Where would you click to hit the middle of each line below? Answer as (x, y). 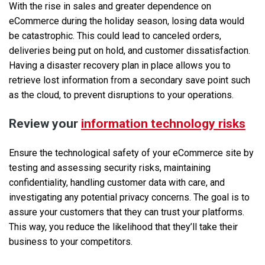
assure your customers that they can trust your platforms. (127, 212)
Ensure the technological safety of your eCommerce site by (131, 153)
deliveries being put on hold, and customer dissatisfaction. (130, 51)
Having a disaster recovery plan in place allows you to (120, 66)
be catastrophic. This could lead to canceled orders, (115, 36)
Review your (45, 124)
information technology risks (163, 124)
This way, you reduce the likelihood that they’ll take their (123, 227)
